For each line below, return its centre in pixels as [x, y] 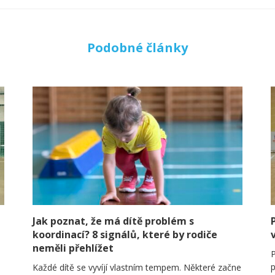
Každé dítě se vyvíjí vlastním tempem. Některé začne [137, 268]
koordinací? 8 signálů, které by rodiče [125, 235]
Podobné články [137, 48]
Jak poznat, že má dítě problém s [113, 221]
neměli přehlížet [73, 248]
